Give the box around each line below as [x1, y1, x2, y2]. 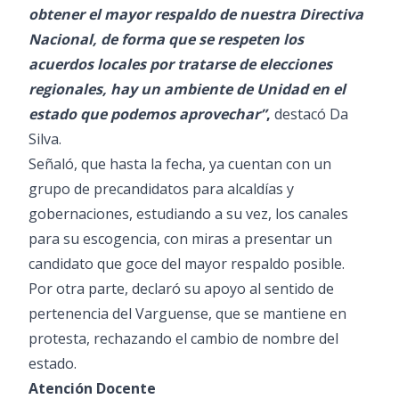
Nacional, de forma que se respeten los [28, 29, 304, 49]
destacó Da [271, 104, 348, 124]
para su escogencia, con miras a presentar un [28, 229, 332, 248]
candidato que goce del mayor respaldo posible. [28, 254, 345, 273]
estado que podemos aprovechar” [28, 104, 266, 124]
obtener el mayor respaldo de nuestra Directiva [28, 4, 363, 24]
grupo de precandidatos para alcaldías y [28, 179, 294, 199]
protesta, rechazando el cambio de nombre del [28, 329, 338, 348]
